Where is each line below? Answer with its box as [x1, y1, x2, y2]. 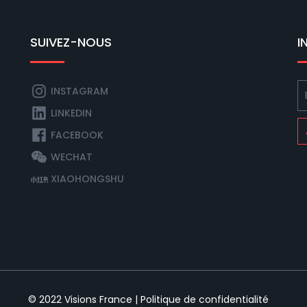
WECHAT [51, 150, 93, 164]
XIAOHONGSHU [51, 172, 124, 186]
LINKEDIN [51, 106, 92, 121]
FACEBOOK [51, 128, 103, 143]
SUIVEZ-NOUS [30, 34, 112, 51]
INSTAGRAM [51, 84, 108, 99]
